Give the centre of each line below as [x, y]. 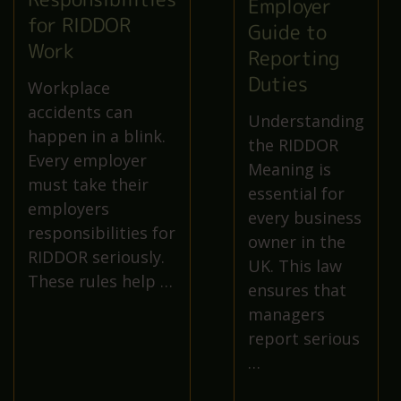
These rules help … [100, 282]
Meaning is [290, 169]
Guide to [287, 31]
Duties [278, 83]
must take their [88, 185]
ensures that [297, 290]
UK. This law [295, 265]
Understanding [306, 120]
